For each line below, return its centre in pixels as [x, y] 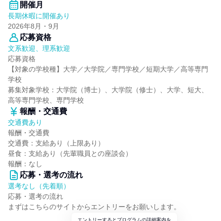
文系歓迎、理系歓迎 [39, 48]
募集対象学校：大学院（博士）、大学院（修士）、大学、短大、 [108, 90]
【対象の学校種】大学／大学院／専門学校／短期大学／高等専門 [108, 69]
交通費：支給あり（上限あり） [56, 143]
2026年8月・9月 [34, 26]
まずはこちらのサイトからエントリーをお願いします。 [94, 207]
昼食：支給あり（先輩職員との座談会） [70, 153]
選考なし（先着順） [39, 186]
